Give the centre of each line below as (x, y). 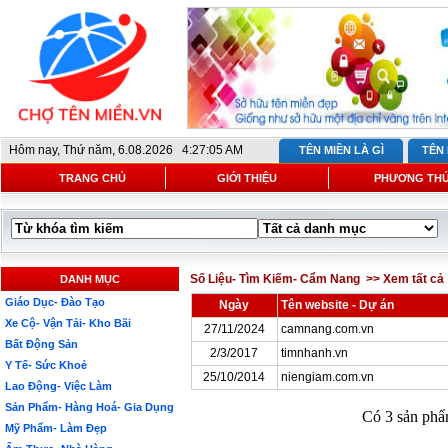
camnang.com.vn (327, 329)
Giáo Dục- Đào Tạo (55, 302)
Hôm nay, (36, 150)
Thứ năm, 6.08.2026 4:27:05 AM (153, 150)
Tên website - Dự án (337, 305)
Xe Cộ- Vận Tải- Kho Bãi (68, 323)
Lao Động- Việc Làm (58, 386)
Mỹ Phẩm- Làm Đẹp (56, 428)
